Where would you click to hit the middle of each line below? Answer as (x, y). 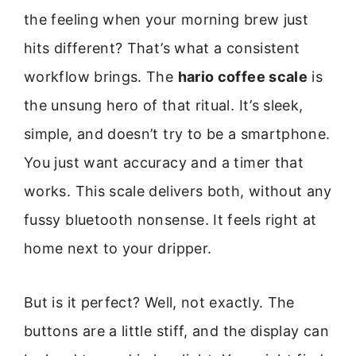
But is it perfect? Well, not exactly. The (159, 303)
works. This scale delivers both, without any (178, 191)
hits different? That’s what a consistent (162, 48)
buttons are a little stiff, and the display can (176, 331)
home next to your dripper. (118, 248)
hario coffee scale (243, 77)
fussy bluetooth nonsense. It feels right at (170, 220)
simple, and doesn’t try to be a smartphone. (177, 134)
